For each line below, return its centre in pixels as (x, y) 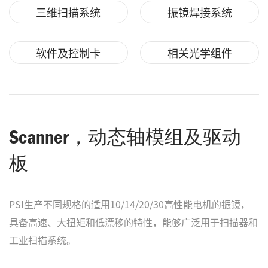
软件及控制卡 (68, 52)
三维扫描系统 (68, 12)
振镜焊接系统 (200, 12)
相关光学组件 (200, 52)
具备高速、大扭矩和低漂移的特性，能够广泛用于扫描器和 (133, 222)
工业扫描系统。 (42, 240)
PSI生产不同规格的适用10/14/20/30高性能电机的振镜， (130, 204)
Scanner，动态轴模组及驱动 (125, 136)
